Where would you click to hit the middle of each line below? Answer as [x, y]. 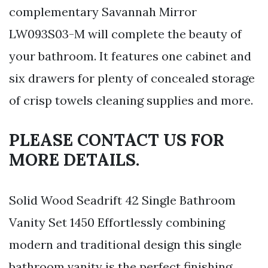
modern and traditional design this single [125, 245]
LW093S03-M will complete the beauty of [125, 34]
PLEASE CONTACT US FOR [117, 140]
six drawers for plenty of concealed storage [132, 78]
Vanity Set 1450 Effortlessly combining [117, 223]
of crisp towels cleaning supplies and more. [131, 100]
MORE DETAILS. [74, 160]
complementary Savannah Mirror [103, 12]
